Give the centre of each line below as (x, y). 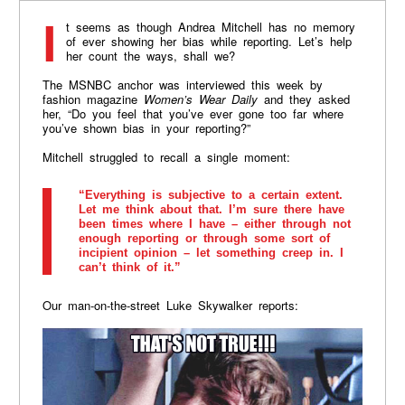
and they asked (303, 99)
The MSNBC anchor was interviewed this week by (182, 85)
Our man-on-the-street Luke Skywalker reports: (170, 306)
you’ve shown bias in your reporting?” (146, 128)
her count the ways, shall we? (150, 55)
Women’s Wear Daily (200, 99)
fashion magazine (93, 99)
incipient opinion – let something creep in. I (211, 253)
